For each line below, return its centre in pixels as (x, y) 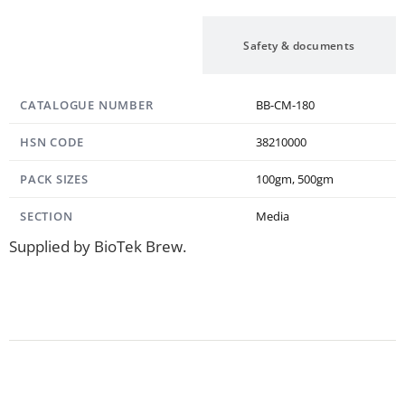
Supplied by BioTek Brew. (98, 246)
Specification (106, 45)
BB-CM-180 (285, 105)
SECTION (47, 216)
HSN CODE (52, 142)
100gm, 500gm (295, 179)
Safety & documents (299, 45)
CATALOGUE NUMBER (87, 105)
